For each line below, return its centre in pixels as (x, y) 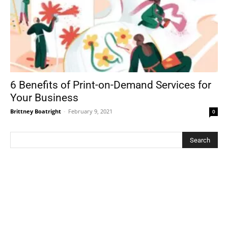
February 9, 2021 (90, 111)
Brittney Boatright (36, 111)
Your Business (44, 97)
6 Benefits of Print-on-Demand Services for (111, 85)
